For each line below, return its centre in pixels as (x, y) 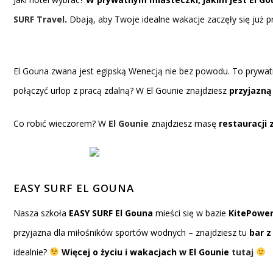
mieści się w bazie (192, 213)
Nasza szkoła (41, 213)
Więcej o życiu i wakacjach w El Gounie (145, 252)
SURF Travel (39, 19)
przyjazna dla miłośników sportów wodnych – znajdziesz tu (131, 232)
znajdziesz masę (184, 123)
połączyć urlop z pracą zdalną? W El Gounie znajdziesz (121, 90)
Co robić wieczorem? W (61, 123)
